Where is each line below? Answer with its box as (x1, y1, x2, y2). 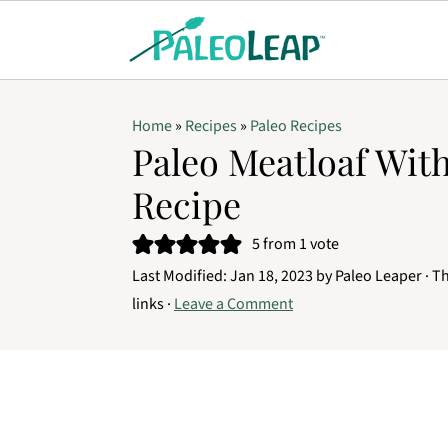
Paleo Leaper (335, 265, 422, 287)
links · (132, 293, 174, 315)
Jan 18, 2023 (230, 265, 313, 287)
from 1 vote (260, 233, 339, 255)
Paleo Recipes (250, 115, 342, 137)
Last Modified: (132, 265, 230, 287)
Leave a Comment (174, 293, 293, 315)
